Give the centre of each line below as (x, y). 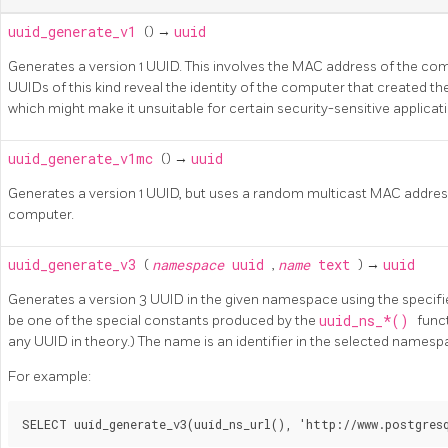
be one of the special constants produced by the (163, 320)
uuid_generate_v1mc (84, 158)
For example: (49, 376)
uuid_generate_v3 (76, 264)
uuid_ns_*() (368, 320)
